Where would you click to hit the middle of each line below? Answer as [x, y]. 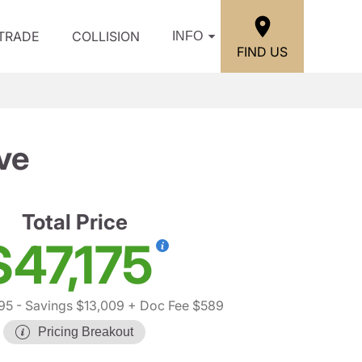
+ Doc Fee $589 [174, 305]
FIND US [262, 51]
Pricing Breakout [86, 332]
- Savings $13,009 [69, 305]
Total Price [74, 222]
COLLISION [106, 36]
